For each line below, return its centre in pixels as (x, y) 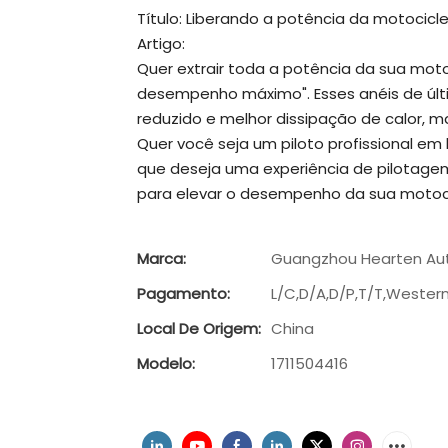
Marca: (161, 259)
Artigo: (161, 44)
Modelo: (166, 364)
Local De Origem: (199, 329)
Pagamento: (183, 294)
